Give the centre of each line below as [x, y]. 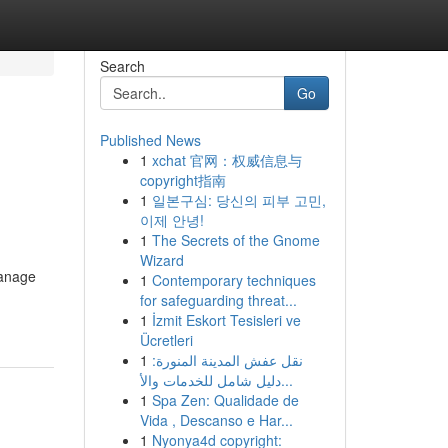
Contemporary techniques [233, 280]
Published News [150, 140]
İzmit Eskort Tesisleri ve [226, 320]
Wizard [161, 260]
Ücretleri [166, 340]
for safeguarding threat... [218, 300]
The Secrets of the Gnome [235, 240]
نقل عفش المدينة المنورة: [227, 360]
